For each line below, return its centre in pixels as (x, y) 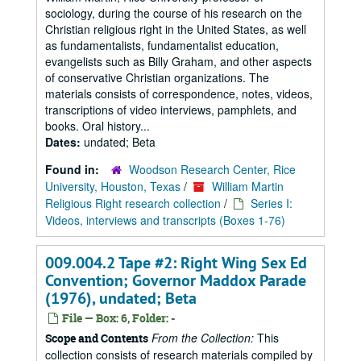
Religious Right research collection (133, 203)
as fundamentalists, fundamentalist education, (162, 45)
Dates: (64, 142)
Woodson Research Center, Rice (212, 169)
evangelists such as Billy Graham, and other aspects (178, 61)
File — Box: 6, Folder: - (118, 318)
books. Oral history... (98, 126)
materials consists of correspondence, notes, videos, (179, 93)
